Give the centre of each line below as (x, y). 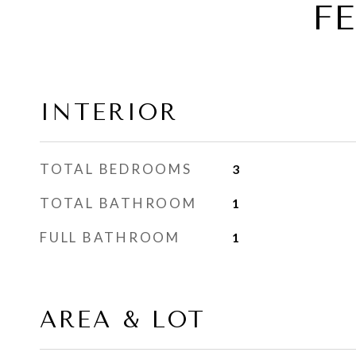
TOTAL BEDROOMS (116, 169)
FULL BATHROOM (110, 237)
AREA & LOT (123, 319)
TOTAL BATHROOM (118, 203)
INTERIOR (109, 112)
